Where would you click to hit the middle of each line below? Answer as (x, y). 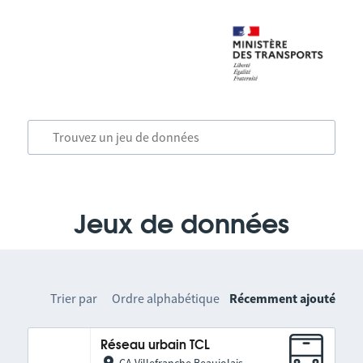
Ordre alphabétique (166, 298)
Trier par (74, 298)
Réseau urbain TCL (155, 346)
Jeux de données (181, 225)
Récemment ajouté (283, 298)
